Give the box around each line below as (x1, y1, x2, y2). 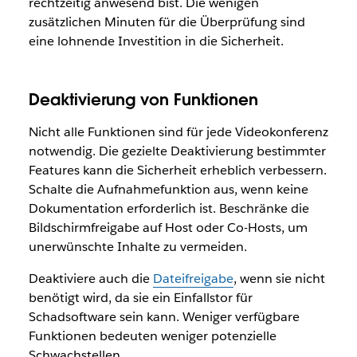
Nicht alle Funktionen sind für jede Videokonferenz (28, 124, 328, 141)
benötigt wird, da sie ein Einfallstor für (28, 289, 253, 307)
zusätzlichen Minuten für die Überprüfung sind (28, 14, 305, 31)
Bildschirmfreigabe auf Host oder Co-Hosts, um (28, 219, 308, 237)
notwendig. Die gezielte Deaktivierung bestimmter (28, 143, 326, 160)
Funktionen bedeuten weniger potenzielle (28, 328, 277, 345)
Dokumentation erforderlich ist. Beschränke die (28, 200, 309, 218)
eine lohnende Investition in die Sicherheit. (28, 33, 284, 50)
